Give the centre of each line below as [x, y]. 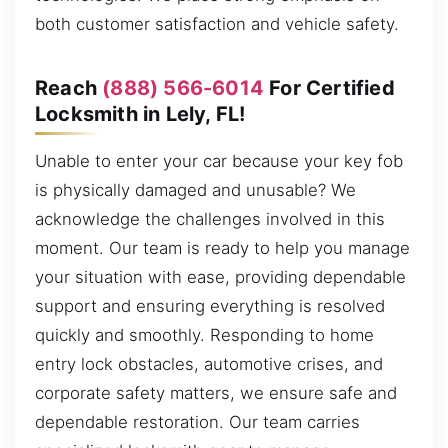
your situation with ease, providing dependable [220, 277]
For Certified [329, 87]
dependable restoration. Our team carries [197, 422]
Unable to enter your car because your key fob [219, 161]
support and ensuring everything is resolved [210, 306]
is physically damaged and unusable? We [195, 190]
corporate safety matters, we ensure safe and [216, 393]
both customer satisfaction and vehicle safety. [217, 24]
